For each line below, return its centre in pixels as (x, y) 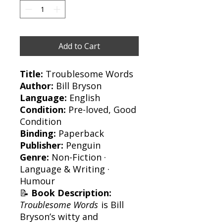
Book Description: (71, 193)
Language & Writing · (65, 169)
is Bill (111, 204)
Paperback (80, 133)
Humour (37, 181)
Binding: (38, 133)
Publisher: (42, 145)
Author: (37, 85)
